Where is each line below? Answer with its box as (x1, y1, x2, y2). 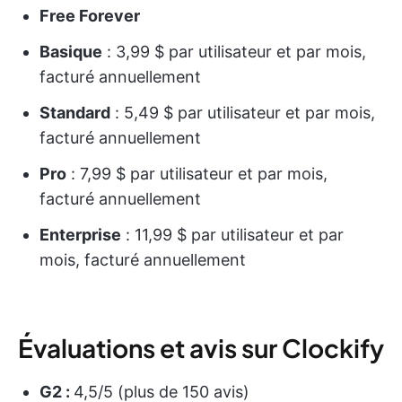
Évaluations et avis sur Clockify (18, 331, 384, 363)
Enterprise (39, 224, 121, 244)
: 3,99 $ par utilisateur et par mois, (102, 41, 366, 61)
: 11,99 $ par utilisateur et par (121, 224, 344, 244)
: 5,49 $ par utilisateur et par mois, (110, 102, 375, 122)
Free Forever (39, 5, 140, 25)
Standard (39, 102, 110, 122)
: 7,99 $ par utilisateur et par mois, (66, 163, 328, 183)
